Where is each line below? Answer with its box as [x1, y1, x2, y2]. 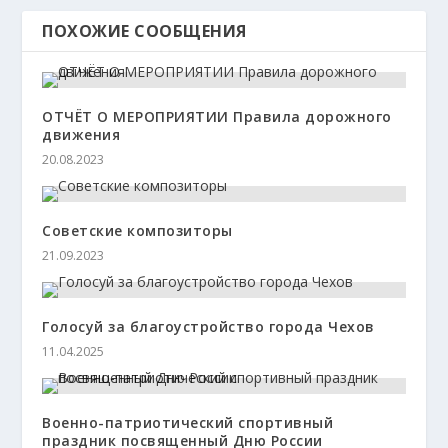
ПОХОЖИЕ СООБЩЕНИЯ [42, 20, 247, 43]
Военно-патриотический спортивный [42, 413, 334, 433]
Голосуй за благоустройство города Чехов [42, 317, 375, 337]
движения [42, 125, 121, 145]
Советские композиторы [42, 221, 233, 241]
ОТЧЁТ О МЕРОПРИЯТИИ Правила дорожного [42, 107, 392, 127]
